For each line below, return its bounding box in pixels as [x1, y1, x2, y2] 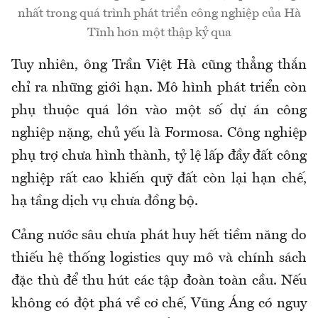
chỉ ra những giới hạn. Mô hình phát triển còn [11, 81, 307, 96]
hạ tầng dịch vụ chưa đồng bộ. [11, 194, 198, 209]
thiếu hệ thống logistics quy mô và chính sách [11, 251, 307, 266]
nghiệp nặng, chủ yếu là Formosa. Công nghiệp [11, 126, 307, 141]
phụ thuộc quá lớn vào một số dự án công [11, 104, 307, 119]
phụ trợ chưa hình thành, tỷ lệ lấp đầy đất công [11, 149, 307, 164]
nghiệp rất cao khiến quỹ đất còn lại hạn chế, [11, 172, 307, 187]
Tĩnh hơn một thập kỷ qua [87, 26, 231, 40]
